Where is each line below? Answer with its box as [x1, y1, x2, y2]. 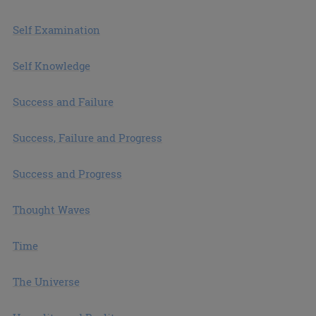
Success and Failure [12, 95, 114, 109]
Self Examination [12, 23, 100, 37]
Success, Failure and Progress [12, 130, 162, 145]
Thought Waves [12, 202, 90, 217]
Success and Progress [12, 166, 122, 181]
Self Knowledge [12, 59, 90, 73]
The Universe [12, 274, 80, 289]
